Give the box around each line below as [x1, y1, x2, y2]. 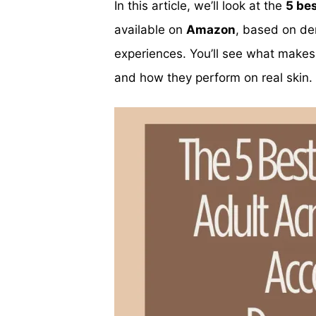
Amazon [186, 22, 236, 37]
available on [114, 22, 186, 37]
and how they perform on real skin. [114, 70, 312, 85]
